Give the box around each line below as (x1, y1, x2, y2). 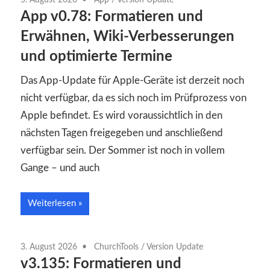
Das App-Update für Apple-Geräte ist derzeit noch (20, 75, 244, 86)
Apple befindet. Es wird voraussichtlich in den (20, 110, 222, 121)
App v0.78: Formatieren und (20, 9, 203, 24)
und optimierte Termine (20, 49, 172, 64)
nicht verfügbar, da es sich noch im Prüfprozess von (20, 93, 246, 104)
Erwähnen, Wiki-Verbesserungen (20, 29, 234, 44)
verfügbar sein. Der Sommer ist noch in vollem (20, 145, 225, 156)
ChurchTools (94, 242, 139, 251)
